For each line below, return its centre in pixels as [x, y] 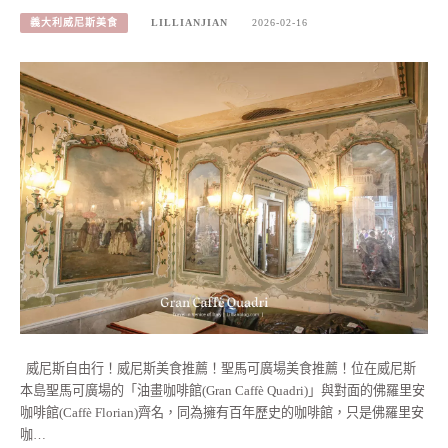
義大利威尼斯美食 [74, 23]
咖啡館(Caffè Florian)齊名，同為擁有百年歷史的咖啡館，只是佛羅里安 [222, 412]
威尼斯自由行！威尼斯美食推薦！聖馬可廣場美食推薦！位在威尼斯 [218, 368]
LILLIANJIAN [190, 23]
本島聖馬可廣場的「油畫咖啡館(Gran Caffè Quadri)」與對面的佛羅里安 [222, 390]
